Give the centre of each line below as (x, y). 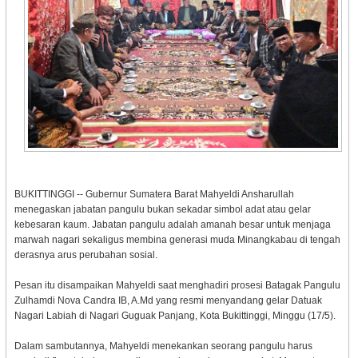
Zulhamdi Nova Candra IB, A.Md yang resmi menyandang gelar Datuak (168, 301)
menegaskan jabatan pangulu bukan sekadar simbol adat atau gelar (162, 210)
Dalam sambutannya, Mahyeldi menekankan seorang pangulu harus (163, 346)
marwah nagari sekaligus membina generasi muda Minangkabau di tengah (177, 240)
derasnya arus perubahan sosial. (86, 255)
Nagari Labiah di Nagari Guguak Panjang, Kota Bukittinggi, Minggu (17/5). (175, 316)
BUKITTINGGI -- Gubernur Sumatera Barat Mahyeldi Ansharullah (154, 195)
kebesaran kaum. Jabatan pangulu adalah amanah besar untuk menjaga (172, 225)
